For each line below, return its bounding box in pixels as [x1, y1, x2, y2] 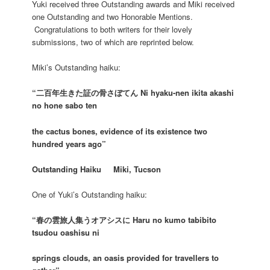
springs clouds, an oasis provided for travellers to [32, 252, 219, 264]
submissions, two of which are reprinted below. [32, 36, 195, 48]
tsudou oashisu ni [32, 226, 100, 238]
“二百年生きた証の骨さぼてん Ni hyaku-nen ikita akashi [32, 87, 234, 99]
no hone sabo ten [32, 99, 98, 111]
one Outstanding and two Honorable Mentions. [32, 11, 193, 23]
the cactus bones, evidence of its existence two [32, 125, 208, 137]
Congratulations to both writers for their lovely [32, 24, 193, 36]
